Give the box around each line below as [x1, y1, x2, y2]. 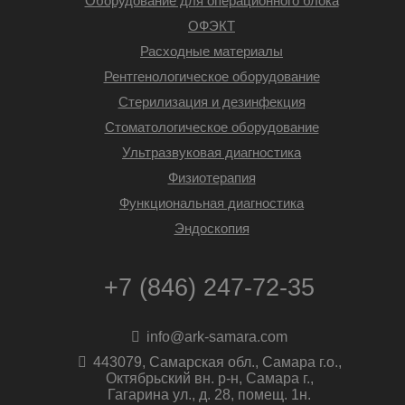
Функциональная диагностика [119, 195, 304, 212]
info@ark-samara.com [146, 329, 287, 345]
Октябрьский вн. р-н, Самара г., [105, 371, 314, 387]
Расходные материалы [140, 43, 283, 60]
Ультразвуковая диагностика [122, 145, 301, 161]
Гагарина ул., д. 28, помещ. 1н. [108, 387, 311, 403]
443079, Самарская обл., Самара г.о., [89, 354, 342, 371]
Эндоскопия [174, 221, 250, 237]
